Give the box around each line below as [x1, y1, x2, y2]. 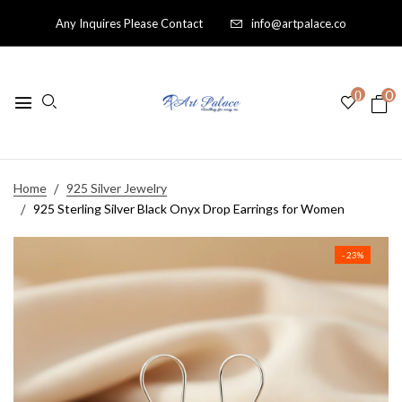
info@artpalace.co [251, 15, 346, 31]
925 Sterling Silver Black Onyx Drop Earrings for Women [33, 201, 345, 216]
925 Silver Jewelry [66, 180, 167, 196]
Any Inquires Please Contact [56, 15, 203, 31]
